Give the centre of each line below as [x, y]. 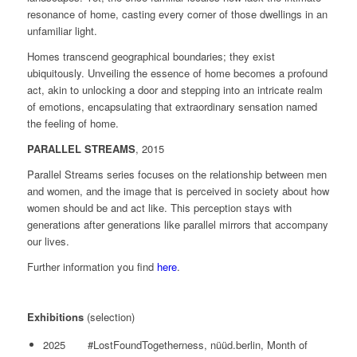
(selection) [110, 316]
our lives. [48, 241]
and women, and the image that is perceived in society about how [178, 190]
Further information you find [92, 266]
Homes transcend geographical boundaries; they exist [151, 56]
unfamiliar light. [62, 30]
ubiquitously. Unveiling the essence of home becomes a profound [177, 73]
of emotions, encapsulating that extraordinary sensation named [172, 106]
